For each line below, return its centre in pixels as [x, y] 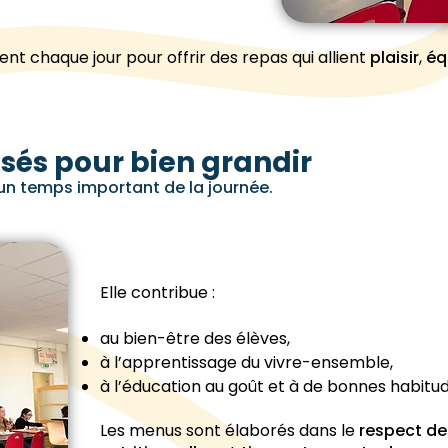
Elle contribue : [157, 292]
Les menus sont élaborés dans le [229, 430]
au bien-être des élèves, [195, 338]
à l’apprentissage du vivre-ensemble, [246, 362]
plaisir [394, 57]
